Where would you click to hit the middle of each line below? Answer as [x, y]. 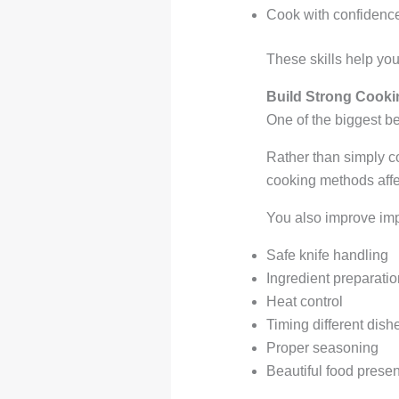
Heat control [304, 302]
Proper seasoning [322, 348]
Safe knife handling [327, 256]
